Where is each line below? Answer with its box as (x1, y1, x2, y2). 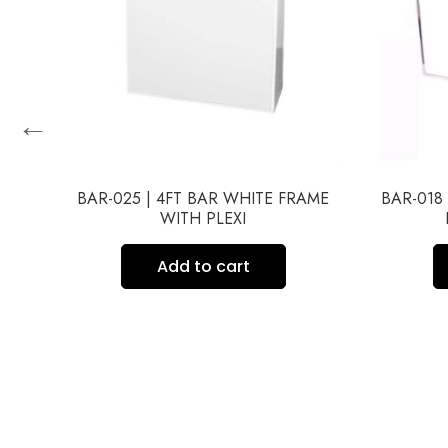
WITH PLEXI (160, 207, 247, 231)
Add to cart (156, 255, 250, 279)
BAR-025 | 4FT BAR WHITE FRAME (77, 187, 330, 211)
